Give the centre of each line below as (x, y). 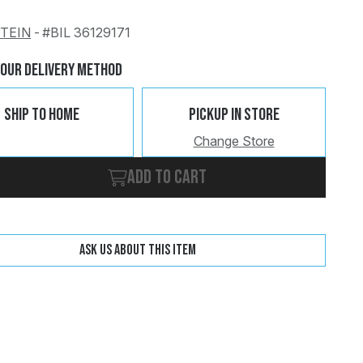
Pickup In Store (234, 115)
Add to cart (167, 177)
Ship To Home (42, 115)
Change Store (234, 141)
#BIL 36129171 (87, 33)
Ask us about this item (138, 250)
